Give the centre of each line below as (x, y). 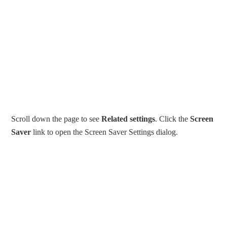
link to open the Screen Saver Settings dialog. (105, 132)
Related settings (128, 119)
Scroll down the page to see (56, 119)
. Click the (173, 119)
